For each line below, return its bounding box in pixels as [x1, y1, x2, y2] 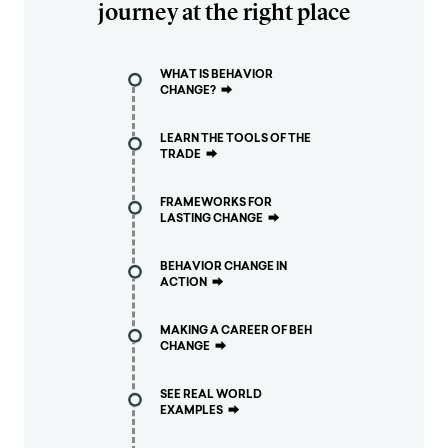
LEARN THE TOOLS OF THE [160, 129, 311, 146]
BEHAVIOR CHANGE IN [160, 257, 287, 274]
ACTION [160, 273, 207, 290]
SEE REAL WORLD [160, 385, 262, 402]
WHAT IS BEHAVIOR [160, 65, 273, 82]
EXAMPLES [160, 401, 223, 418]
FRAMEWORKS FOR [160, 193, 272, 210]
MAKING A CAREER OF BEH [160, 321, 312, 338]
